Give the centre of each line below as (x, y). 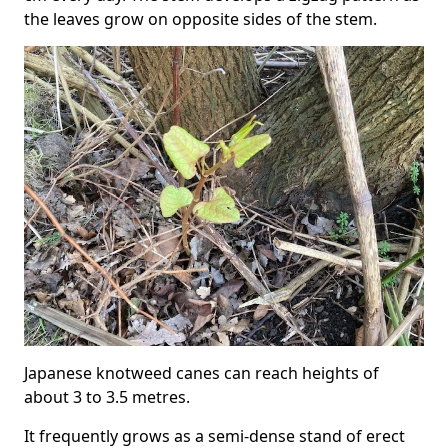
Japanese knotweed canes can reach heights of (201, 373)
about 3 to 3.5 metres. (107, 397)
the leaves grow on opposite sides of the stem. (200, 19)
